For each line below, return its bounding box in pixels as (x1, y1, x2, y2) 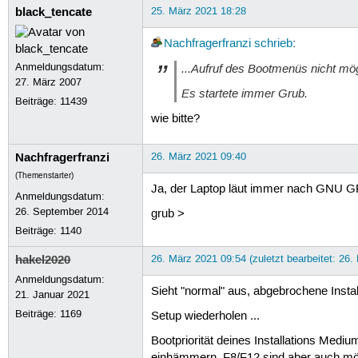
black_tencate (15, 3, 93, 20)
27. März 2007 (15, 75, 82, 89)
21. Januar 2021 (15, 288, 90, 301)
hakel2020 (15, 251, 71, 268)
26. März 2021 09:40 (150, 149, 246, 163)
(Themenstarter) (15, 170, 74, 181)
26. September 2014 (15, 205, 109, 218)
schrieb (253, 36, 292, 51)
